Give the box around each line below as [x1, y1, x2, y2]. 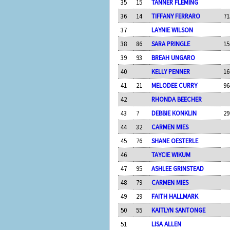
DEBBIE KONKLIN [151, 108, 197, 117]
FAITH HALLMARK [151, 191, 199, 200]
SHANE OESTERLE [151, 136, 199, 145]
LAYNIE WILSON [151, 25, 194, 34]
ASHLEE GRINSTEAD [151, 164, 204, 172]
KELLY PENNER [151, 67, 190, 75]
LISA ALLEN [151, 219, 182, 228]
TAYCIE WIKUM [151, 150, 191, 159]
